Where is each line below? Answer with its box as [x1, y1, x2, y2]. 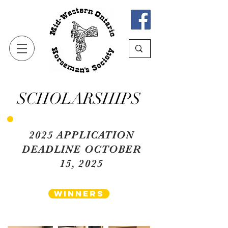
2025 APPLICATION [29, 129, 134, 141]
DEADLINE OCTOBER [22, 143, 141, 155]
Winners [53, 188, 104, 198]
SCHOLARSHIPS [17, 89, 140, 108]
